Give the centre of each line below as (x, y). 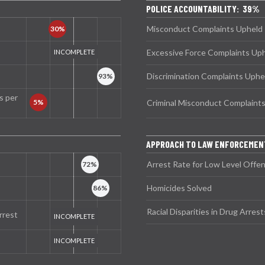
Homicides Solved (179, 188)
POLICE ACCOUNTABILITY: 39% (203, 8)
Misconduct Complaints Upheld (205, 28)
